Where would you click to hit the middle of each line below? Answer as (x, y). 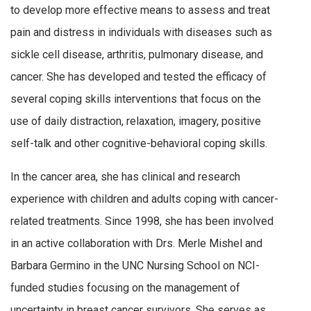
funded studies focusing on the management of (125, 287)
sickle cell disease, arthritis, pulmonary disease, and (137, 55)
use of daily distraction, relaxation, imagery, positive (136, 121)
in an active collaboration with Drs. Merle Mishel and (136, 243)
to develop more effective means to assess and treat (140, 10)
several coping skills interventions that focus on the (136, 99)
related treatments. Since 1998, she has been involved (142, 221)
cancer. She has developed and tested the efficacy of (138, 77)
